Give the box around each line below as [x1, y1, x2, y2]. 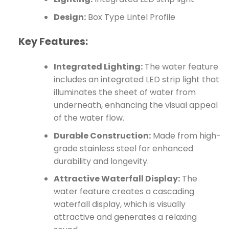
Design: [53, 11, 86, 23]
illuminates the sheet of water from [53, 86, 196, 98]
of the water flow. [53, 111, 124, 124]
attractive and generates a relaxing [53, 211, 197, 223]
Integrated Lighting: [53, 60, 143, 73]
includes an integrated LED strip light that [53, 73, 219, 85]
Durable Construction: [53, 129, 151, 142]
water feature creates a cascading [53, 186, 194, 198]
